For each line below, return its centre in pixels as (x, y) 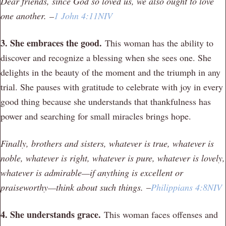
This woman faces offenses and (161, 214)
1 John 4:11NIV (83, 15)
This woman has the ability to (159, 43)
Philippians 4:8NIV (186, 187)
